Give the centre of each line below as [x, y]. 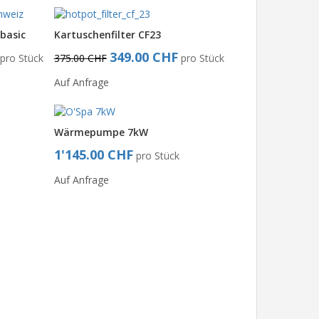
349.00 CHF [143, 57]
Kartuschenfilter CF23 [107, 34]
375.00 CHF [80, 58]
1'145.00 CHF [93, 154]
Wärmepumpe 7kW [101, 132]
